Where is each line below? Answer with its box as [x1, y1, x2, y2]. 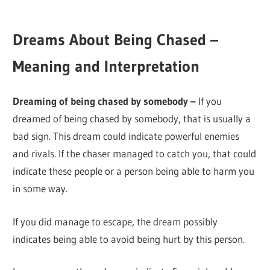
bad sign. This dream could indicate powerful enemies [13, 130, 240, 143]
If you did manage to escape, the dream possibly [13, 215, 218, 228]
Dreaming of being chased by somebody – [13, 95, 196, 108]
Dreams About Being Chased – [13, 30, 219, 50]
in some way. [13, 182, 68, 195]
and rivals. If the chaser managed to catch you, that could [13, 147, 257, 160]
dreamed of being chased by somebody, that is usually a [13, 112, 251, 125]
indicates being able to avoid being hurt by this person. [13, 232, 245, 245]
